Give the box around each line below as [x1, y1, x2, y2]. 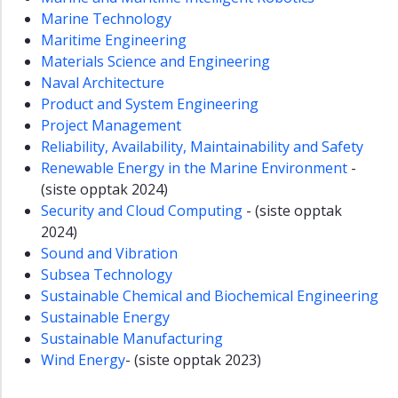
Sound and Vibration [41, 243, 178, 264]
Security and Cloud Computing [41, 201, 243, 221]
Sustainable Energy [41, 307, 170, 328]
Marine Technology [41, 9, 171, 29]
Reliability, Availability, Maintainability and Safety [41, 137, 363, 157]
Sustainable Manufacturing [41, 329, 223, 349]
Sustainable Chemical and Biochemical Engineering [41, 286, 378, 306]
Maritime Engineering [41, 30, 187, 51]
